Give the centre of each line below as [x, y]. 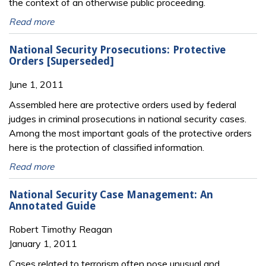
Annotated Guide [52, 206]
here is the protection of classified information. [107, 148]
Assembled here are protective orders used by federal [123, 105]
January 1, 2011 [43, 244]
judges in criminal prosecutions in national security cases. [128, 119]
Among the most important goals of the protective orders [130, 133]
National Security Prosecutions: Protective [117, 50]
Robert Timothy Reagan [61, 229]
